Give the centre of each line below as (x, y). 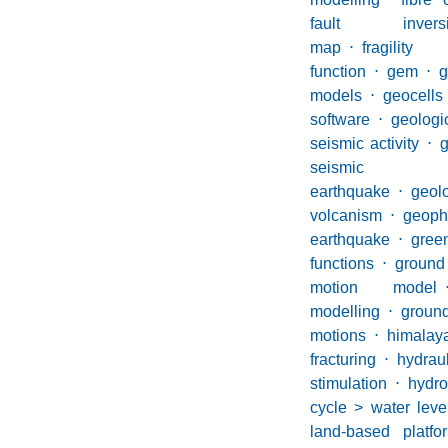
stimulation (348, 383)
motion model (373, 287)
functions (342, 263)
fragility (387, 47)
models (336, 95)
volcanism (346, 215)
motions (338, 335)
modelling (345, 311)
